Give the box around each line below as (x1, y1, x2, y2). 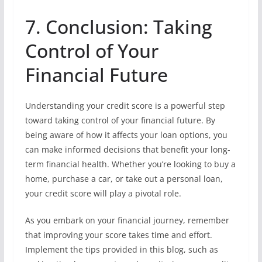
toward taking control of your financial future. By (25, 115, 215, 126)
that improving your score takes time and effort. (25, 229, 212, 240)
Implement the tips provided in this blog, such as (25, 244, 218, 255)
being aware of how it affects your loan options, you (25, 129, 227, 140)
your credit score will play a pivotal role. (25, 188, 181, 199)
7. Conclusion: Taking (25, 14, 212, 39)
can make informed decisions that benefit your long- (25, 144, 230, 155)
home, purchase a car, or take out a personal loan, (25, 173, 223, 184)
